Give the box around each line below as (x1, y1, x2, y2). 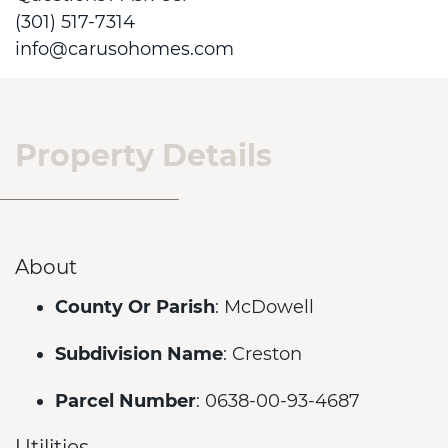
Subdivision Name (55, 343, 223, 365)
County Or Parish (55, 296, 215, 318)
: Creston (223, 343, 302, 365)
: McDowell (215, 296, 314, 318)
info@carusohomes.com (15, 38, 234, 60)
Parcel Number (55, 390, 196, 412)
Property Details (15, 137, 272, 174)
